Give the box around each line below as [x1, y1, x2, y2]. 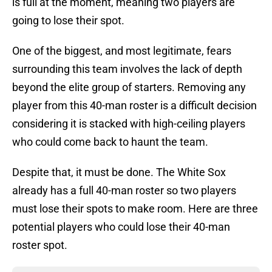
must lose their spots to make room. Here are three [12, 202, 258, 216]
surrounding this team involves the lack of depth [12, 63, 242, 76]
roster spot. [12, 239, 67, 252]
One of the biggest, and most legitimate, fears [12, 44, 231, 58]
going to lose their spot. [12, 14, 124, 27]
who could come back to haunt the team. [12, 135, 208, 149]
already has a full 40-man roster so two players [12, 184, 236, 197]
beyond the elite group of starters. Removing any [12, 81, 246, 94]
